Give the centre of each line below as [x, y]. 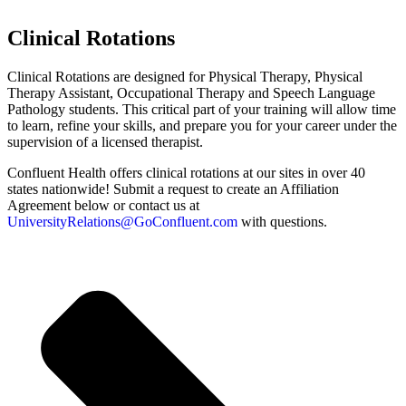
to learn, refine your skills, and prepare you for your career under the [202, 125]
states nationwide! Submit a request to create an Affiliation [173, 188]
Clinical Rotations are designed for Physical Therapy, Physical [185, 76]
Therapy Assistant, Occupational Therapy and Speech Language [191, 92]
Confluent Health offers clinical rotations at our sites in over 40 [186, 172]
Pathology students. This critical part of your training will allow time [202, 109]
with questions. [282, 221]
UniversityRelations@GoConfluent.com [122, 221]
